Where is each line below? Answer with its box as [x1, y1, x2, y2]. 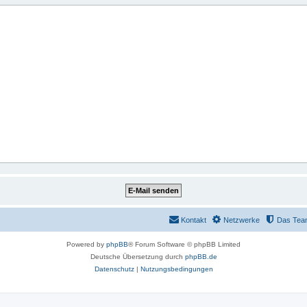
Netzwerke [223, 216, 260, 224]
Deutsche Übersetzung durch [90, 253, 185, 260]
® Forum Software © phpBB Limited [128, 241, 241, 248]
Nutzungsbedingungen [140, 265, 213, 273]
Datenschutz [94, 265, 134, 273]
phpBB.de [184, 253, 217, 260]
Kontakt [181, 216, 206, 224]
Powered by [66, 241, 106, 248]
